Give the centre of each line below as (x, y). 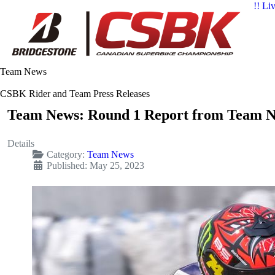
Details (21, 144)
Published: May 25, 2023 (95, 166)
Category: (66, 155)
